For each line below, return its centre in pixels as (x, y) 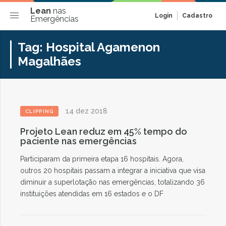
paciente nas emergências (78, 141)
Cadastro (197, 16)
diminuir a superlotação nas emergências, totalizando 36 (112, 182)
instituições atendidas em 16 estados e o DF (92, 194)
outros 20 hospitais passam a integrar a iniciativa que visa (113, 171)
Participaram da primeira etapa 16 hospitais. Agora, (102, 159)
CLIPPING (40, 111)
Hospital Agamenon (103, 47)
